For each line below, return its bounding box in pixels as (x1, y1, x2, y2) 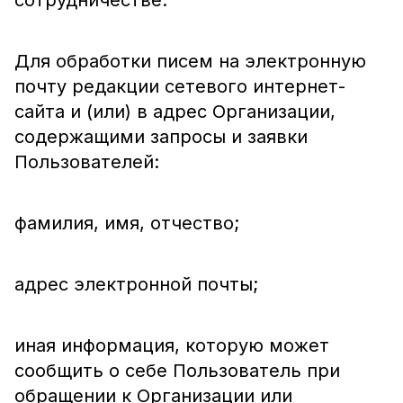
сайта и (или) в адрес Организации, (14, 101, 336, 122)
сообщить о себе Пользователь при (14, 360, 340, 381)
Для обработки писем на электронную (14, 50, 366, 72)
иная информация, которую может (14, 335, 329, 356)
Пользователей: (14, 151, 159, 173)
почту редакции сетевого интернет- (14, 76, 345, 97)
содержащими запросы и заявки (14, 126, 308, 148)
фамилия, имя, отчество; (14, 212, 239, 234)
